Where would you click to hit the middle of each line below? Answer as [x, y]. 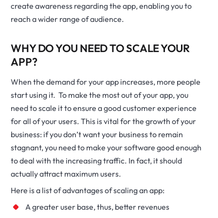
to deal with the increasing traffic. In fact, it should [97, 161]
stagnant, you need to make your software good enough [106, 147]
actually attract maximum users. [66, 174]
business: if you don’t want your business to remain [97, 134]
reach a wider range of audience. [68, 19]
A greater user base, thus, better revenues [98, 207]
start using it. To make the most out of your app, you [100, 95]
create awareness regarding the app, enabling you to [101, 6]
